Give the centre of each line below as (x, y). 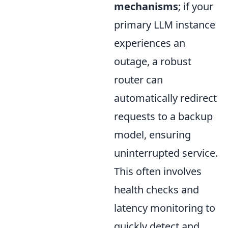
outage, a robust (153, 61)
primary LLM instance (165, 24)
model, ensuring (152, 134)
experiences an (150, 43)
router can (138, 79)
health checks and (156, 189)
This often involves (158, 171)
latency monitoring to (165, 208)
